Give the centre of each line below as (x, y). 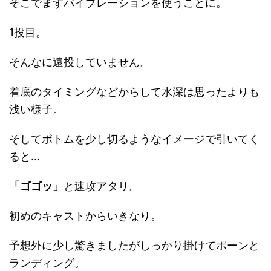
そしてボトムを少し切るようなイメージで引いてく (134, 139)
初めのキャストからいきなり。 (85, 216)
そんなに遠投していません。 (80, 62)
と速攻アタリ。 (102, 186)
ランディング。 (47, 263)
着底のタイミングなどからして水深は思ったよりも (134, 92)
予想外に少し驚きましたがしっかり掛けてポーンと (134, 246)
